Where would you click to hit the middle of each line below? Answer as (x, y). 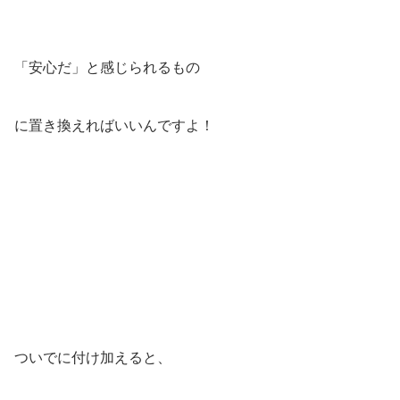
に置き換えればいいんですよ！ (114, 126)
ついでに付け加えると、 (93, 358)
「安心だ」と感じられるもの (107, 68)
